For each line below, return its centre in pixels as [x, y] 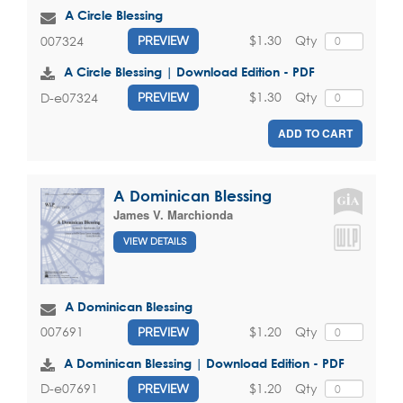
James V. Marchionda [173, 215]
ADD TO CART [315, 134]
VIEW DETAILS [155, 241]
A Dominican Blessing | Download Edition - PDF [204, 363]
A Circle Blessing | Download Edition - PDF [189, 72]
